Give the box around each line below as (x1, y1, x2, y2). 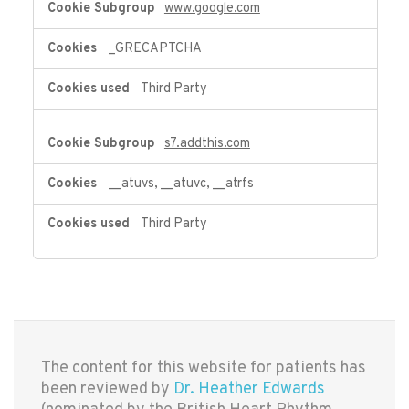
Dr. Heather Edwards (173, 379, 325, 401)
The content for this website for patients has (41, 358, 366, 380)
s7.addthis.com (163, 135, 250, 153)
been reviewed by (41, 379, 173, 401)
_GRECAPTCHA (108, 40, 202, 58)
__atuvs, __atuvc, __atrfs (108, 175, 254, 194)
